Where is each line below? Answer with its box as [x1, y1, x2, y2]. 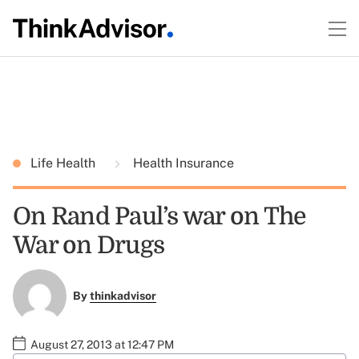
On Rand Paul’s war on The [13, 203, 306, 230]
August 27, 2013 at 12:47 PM [30, 337, 174, 351]
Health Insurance [130, 155, 234, 171]
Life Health [30, 155, 99, 171]
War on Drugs [13, 232, 164, 259]
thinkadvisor [89, 289, 156, 303]
